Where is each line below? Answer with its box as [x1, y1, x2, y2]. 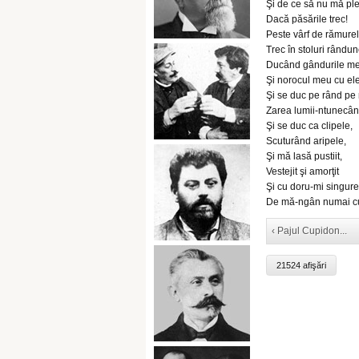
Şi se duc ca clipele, [266, 120, 353, 131]
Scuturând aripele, [266, 135, 346, 147]
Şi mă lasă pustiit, [266, 151, 342, 162]
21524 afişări [276, 260, 326, 271]
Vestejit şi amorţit [266, 166, 339, 177]
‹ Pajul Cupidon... [272, 225, 347, 236]
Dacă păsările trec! [266, 14, 348, 25]
